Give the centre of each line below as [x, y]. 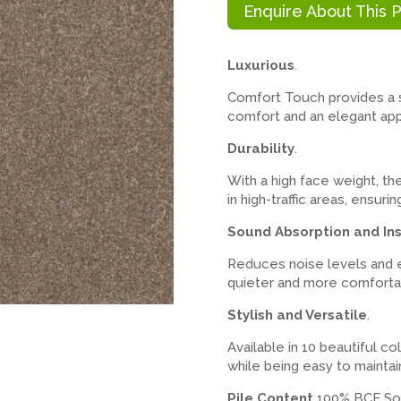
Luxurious [260, 65]
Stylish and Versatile [297, 315]
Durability [260, 148]
